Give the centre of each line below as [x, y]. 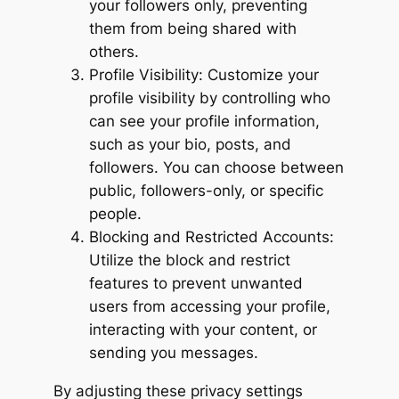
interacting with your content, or [203, 329]
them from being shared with [192, 28]
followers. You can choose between [216, 167]
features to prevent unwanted [195, 283]
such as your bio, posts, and [190, 144]
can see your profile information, [204, 121]
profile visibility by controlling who [209, 98]
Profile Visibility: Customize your [204, 74]
